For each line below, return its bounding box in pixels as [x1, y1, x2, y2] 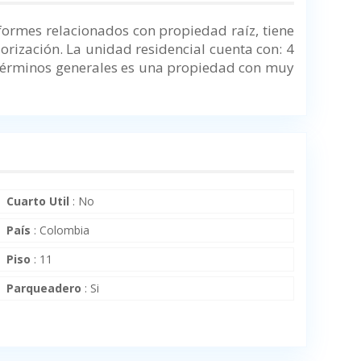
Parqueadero [6, 280, 82, 297]
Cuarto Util [6, 193, 70, 210]
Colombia [39, 222, 90, 239]
